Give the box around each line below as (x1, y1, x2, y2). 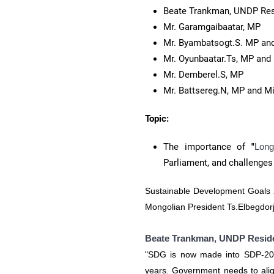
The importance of (163, 141, 252, 152)
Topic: (144, 113, 169, 124)
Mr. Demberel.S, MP (163, 68, 246, 80)
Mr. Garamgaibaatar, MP (163, 21, 261, 32)
